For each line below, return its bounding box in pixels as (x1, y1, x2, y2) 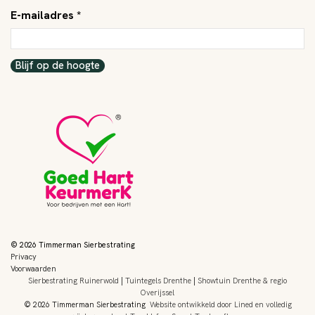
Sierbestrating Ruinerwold (28, 275, 119, 285)
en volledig (255, 299, 292, 309)
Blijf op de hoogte (15, 58, 100, 72)
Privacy (11, 251, 37, 262)
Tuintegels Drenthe (125, 275, 191, 285)
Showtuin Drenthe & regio (198, 275, 287, 285)
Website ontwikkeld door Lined (149, 299, 253, 309)
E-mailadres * (11, 7, 81, 22)
